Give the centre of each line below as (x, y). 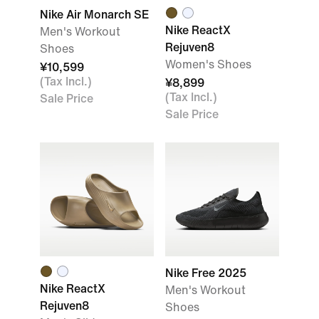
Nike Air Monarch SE (94, 15)
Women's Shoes (208, 64)
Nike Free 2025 (206, 273)
